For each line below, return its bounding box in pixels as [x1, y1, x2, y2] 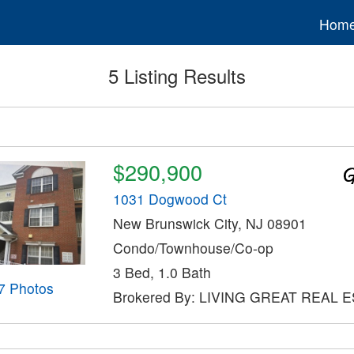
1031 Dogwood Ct [112, 189, 227, 209]
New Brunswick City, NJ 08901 [112, 213, 307, 234]
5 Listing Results [108, 62, 246, 90]
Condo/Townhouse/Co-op [112, 238, 273, 258]
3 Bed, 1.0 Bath [112, 262, 211, 283]
